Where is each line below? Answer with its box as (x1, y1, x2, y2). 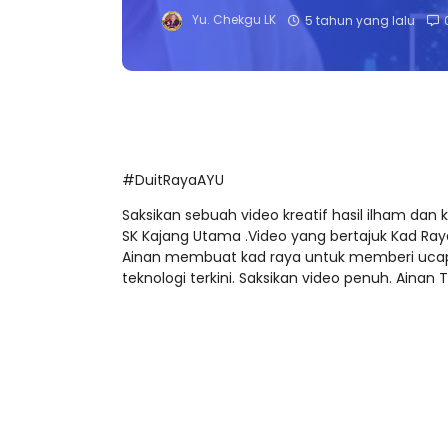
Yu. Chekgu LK (192, 29, 276, 46)
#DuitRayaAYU (122, 187, 232, 208)
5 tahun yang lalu (305, 29, 415, 46)
